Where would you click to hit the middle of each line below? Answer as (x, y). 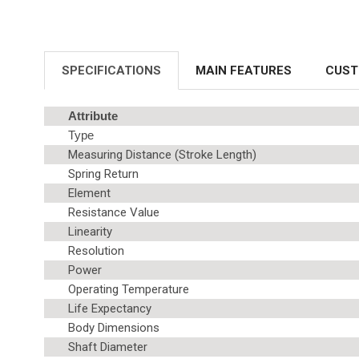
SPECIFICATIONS (111, 71)
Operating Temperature (129, 289)
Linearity (90, 231)
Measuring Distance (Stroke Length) (162, 154)
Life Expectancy (110, 308)
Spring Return (103, 173)
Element (89, 193)
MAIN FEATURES (244, 71)
